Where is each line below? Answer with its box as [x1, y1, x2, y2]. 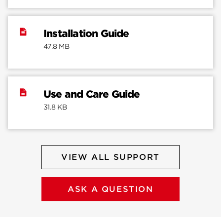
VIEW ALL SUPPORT [61, 152, 160, 162]
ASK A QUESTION [68, 184, 153, 194]
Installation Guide [43, 28, 129, 40]
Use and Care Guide [43, 88, 140, 101]
